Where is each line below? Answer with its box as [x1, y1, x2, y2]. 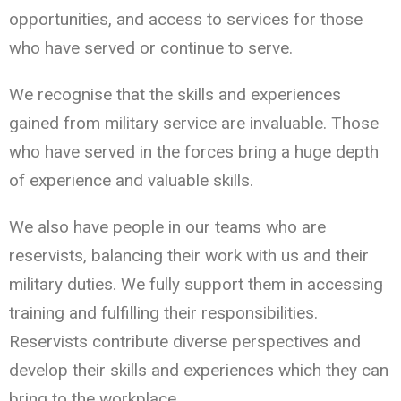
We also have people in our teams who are [9, 217, 326, 238]
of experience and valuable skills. [9, 170, 253, 192]
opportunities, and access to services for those [9, 9, 363, 30]
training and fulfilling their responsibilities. [9, 303, 318, 324]
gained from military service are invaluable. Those [9, 113, 379, 134]
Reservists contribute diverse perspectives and [9, 331, 361, 353]
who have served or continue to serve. [9, 38, 293, 59]
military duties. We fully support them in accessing [9, 274, 383, 295]
